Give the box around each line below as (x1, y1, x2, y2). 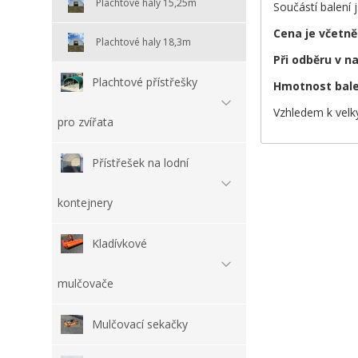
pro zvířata (58, 113, 113, 129)
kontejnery (58, 194, 113, 210)
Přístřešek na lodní (92, 154, 189, 170)
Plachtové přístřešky (92, 74, 197, 89)
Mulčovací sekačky (92, 316, 188, 332)
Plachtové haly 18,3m (96, 34, 191, 49)
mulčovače (58, 275, 113, 291)
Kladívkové (92, 235, 147, 251)
